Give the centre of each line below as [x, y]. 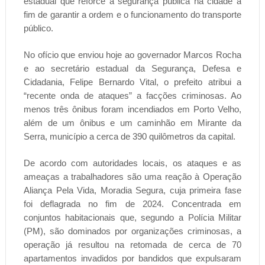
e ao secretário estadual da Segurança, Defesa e [132, 68]
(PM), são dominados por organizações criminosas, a [132, 231]
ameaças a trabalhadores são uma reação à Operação [132, 176]
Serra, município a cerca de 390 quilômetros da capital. [129, 136]
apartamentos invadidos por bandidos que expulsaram [132, 258]
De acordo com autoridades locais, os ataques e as [132, 163]
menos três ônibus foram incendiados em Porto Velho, [132, 109]
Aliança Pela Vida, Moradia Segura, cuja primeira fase [132, 190]
